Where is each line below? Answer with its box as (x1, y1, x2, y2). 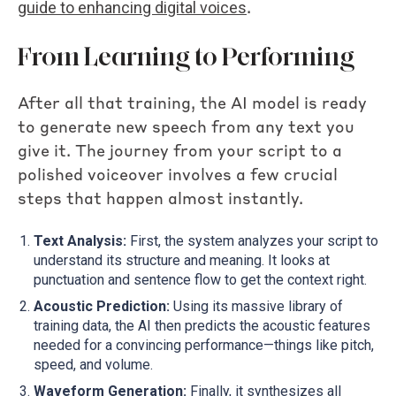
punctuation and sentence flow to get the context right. (33, 271, 367, 289)
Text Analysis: (33, 232, 126, 250)
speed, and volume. (33, 356, 153, 374)
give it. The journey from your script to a (18, 143, 342, 160)
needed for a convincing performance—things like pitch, (33, 337, 374, 354)
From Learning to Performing (18, 40, 354, 73)
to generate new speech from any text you (18, 119, 354, 136)
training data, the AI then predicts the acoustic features (33, 317, 370, 335)
